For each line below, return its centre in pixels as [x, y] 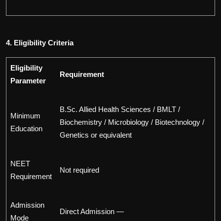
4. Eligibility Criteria [40, 43]
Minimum [25, 116]
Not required [79, 170]
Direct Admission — [92, 212]
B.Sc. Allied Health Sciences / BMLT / [120, 110]
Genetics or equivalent [96, 135]
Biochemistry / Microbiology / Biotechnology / [132, 122]
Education [26, 129]
